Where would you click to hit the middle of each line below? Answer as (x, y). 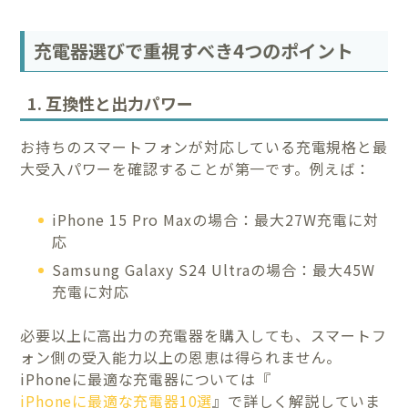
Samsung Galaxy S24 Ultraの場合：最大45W (214, 269)
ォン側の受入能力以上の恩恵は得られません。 (181, 357)
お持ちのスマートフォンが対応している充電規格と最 (204, 147)
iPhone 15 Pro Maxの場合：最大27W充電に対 (216, 220)
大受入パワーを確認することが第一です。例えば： (195, 169)
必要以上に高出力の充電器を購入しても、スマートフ (204, 335)
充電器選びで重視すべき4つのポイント (194, 50)
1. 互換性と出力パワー (111, 103)
